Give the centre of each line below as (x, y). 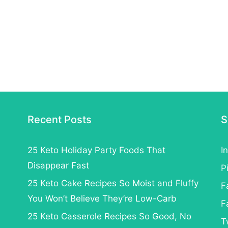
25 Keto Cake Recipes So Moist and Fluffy (113, 183)
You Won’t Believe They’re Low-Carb (102, 198)
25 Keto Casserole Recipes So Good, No (109, 216)
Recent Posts (59, 119)
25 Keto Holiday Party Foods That (96, 150)
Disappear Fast (58, 165)
